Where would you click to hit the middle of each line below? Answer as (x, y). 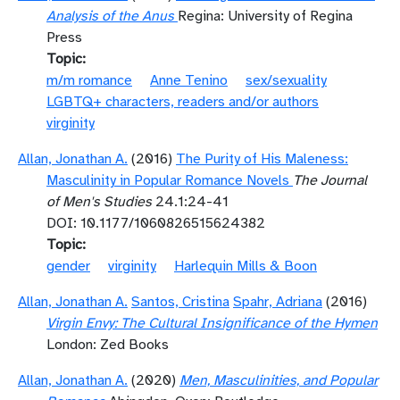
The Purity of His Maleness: (262, 159)
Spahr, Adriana (278, 302)
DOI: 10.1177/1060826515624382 (156, 223)
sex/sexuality (286, 80)
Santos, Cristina (180, 302)
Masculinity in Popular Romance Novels (168, 180)
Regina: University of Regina (265, 16)
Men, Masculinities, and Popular (279, 380)
